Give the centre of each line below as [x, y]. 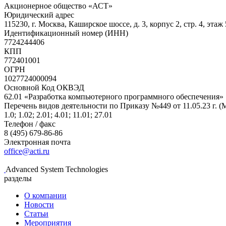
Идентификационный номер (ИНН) [66, 33]
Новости [39, 204]
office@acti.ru [27, 151]
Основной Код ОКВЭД [44, 87]
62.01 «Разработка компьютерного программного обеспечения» [114, 96]
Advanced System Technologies [57, 169]
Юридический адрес [39, 15]
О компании [45, 195]
